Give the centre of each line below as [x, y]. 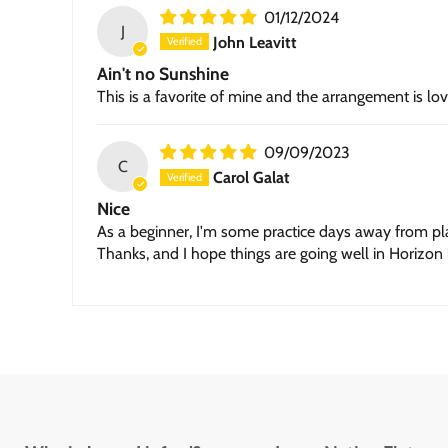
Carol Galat [252, 177]
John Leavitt [255, 42]
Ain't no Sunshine [163, 73]
